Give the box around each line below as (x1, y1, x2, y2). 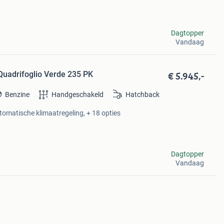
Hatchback (125, 90, 160, 99)
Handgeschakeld (51, 90, 104, 99)
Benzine (5, 90, 30, 99)
